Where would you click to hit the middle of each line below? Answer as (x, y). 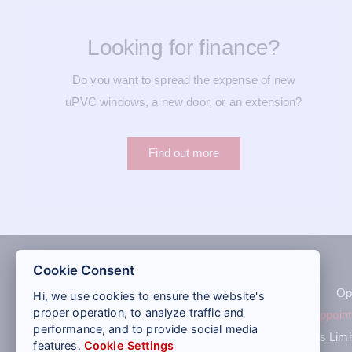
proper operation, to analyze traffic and (139, 312)
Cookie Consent (84, 270)
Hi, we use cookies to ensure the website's (149, 295)
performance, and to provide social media (146, 328)
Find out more (184, 152)
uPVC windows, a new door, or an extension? (184, 101)
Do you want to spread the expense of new (184, 79)
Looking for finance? (184, 47)
